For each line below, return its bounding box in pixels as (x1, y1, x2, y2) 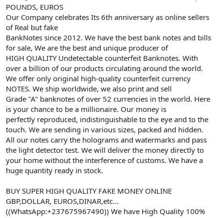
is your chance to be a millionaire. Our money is (6, 104, 166, 114)
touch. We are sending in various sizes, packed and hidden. (6, 124, 203, 134)
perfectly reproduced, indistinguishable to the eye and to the (6, 114, 208, 124)
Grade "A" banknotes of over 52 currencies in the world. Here (6, 93, 210, 104)
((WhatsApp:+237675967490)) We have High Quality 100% (6, 206, 205, 216)
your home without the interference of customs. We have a (6, 155, 203, 165)
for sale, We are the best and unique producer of (6, 42, 168, 53)
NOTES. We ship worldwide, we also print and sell (6, 83, 172, 93)
